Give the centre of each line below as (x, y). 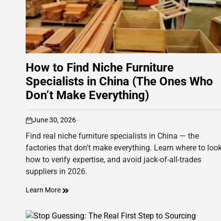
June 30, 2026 (54, 120)
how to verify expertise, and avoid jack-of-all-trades (113, 160)
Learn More (44, 190)
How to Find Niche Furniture (100, 68)
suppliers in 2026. (56, 172)
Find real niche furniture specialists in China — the (112, 136)
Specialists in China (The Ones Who (119, 82)
